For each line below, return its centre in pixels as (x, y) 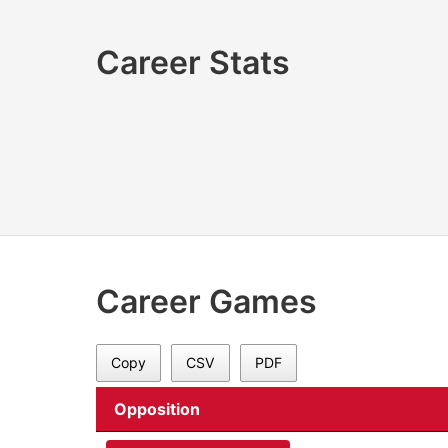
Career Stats (193, 63)
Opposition (157, 408)
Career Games (206, 302)
